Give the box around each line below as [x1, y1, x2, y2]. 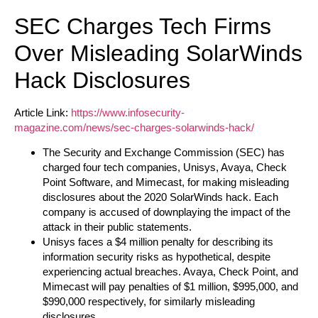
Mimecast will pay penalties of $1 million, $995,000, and [43, 280, 298, 293]
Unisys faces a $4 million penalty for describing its [43, 236, 273, 248]
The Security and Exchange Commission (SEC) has [43, 146, 285, 159]
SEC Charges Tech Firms [14, 13, 271, 40]
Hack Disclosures [14, 67, 190, 94]
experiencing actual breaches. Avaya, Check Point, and [43, 265, 298, 278]
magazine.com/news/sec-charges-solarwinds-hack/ [14, 121, 254, 134]
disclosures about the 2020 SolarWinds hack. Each [43, 191, 278, 204]
